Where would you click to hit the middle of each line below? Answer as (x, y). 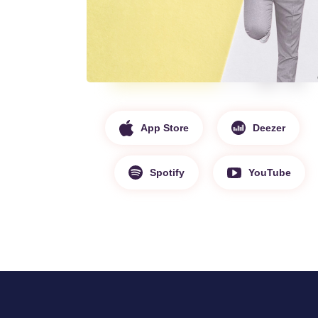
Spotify (167, 172)
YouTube (269, 172)
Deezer (269, 127)
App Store (165, 127)
